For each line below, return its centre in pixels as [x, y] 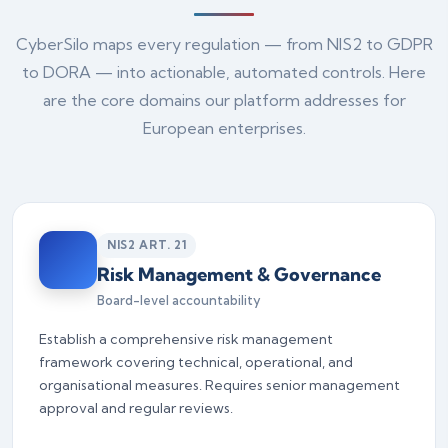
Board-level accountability [179, 299]
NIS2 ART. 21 [147, 244]
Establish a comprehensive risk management [186, 338]
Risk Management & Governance [239, 274]
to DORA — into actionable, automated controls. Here [224, 71]
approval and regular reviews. [136, 407]
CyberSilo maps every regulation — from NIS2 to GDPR [224, 43]
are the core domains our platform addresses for [224, 99]
